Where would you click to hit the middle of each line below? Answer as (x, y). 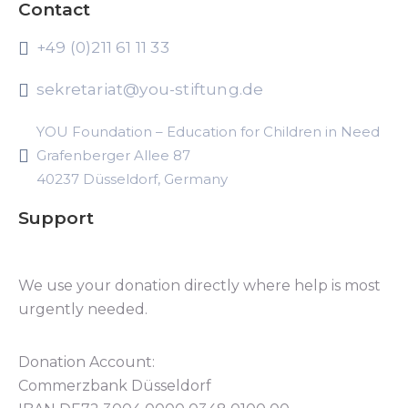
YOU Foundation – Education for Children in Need (208, 132)
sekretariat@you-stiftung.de (150, 89)
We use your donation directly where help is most (199, 286)
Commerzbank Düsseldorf (115, 386)
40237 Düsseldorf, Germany (132, 179)
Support (56, 218)
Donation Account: (87, 362)
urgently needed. (83, 309)
